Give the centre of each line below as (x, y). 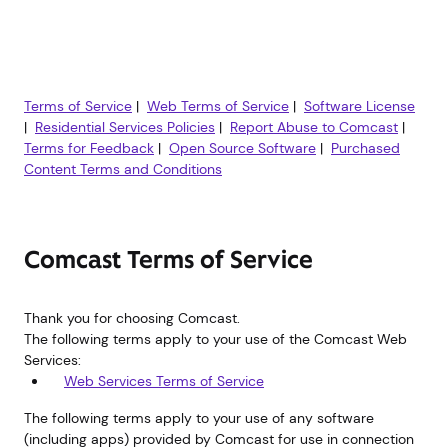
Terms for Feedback (89, 148)
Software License (359, 106)
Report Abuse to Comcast (314, 127)
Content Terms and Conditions (123, 169)
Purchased (365, 148)
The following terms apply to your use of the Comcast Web (215, 339)
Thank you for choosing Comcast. (132, 318)
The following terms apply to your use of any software (199, 418)
